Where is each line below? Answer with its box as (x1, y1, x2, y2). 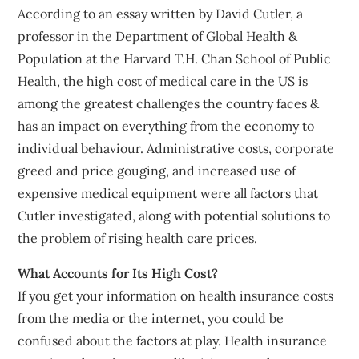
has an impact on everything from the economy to (18, 117, 315, 134)
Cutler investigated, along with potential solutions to (18, 207, 331, 224)
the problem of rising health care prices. (18, 229, 258, 246)
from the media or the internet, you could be (18, 309, 284, 326)
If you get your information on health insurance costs (18, 287, 334, 304)
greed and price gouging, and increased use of (18, 162, 296, 179)
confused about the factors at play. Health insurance (18, 332, 328, 349)
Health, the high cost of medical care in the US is (18, 72, 309, 89)
